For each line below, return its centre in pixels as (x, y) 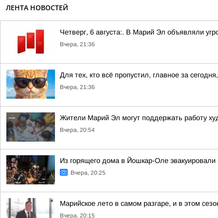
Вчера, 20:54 (77, 130)
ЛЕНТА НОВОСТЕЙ (37, 8)
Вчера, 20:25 (88, 173)
